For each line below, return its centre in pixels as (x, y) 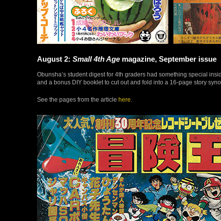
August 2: (55, 59)
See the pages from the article (78, 99)
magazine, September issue (168, 59)
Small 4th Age (96, 59)
